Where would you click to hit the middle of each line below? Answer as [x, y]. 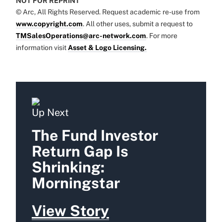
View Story [70, 210]
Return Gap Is [80, 151]
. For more [162, 35]
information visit [42, 47]
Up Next [50, 112]
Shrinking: [68, 167]
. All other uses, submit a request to [138, 24]
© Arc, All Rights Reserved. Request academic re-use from [108, 12]
